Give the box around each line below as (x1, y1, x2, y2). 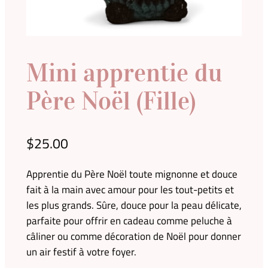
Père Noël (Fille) (26, 86, 196, 116)
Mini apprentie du (26, 57, 222, 88)
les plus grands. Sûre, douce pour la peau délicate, (26, 197, 242, 213)
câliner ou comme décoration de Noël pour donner (26, 228, 241, 244)
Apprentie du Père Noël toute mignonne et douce (26, 166, 237, 182)
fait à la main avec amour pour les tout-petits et (26, 181, 234, 197)
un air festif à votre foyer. (26, 243, 136, 260)
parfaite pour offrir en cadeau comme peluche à (26, 212, 232, 229)
